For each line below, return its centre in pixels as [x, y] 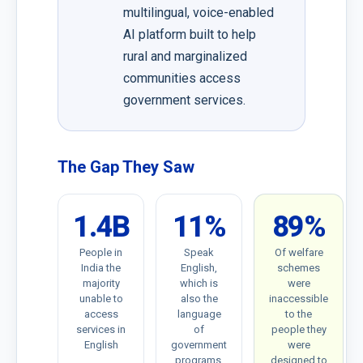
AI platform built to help [190, 34]
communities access [182, 78]
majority [101, 284]
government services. [184, 100]
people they [299, 330]
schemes [299, 268]
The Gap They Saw [126, 167]
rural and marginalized [185, 56]
